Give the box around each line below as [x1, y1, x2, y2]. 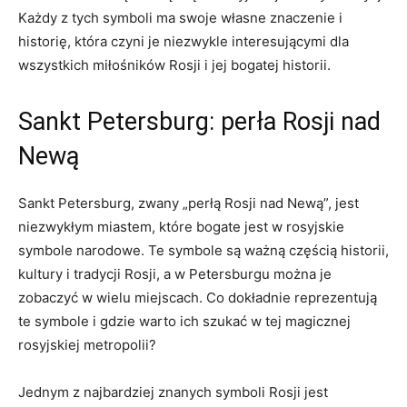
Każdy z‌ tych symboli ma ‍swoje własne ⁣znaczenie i [18, 9, 342, 26]
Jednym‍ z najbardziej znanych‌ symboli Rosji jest [18, 383, 328, 401]
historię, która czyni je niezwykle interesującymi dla [18, 33, 349, 50]
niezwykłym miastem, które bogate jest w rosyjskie [18, 218, 344, 235]
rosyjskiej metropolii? [18, 336, 156, 353]
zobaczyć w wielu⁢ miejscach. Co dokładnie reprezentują [18, 289, 377, 306]
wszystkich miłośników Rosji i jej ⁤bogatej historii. [18, 56, 331, 74]
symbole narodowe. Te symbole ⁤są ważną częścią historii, [18, 242, 389, 259]
